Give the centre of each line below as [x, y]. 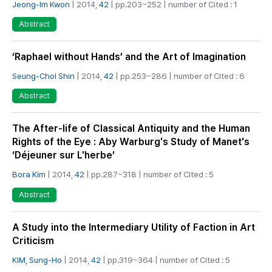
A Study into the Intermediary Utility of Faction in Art [134, 227]
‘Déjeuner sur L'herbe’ [63, 155]
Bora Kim [29, 175]
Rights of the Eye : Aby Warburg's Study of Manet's [131, 142]
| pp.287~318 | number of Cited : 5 [149, 175]
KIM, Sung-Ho [37, 260]
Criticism [33, 240]
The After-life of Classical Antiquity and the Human [131, 129]
